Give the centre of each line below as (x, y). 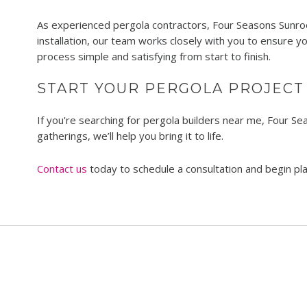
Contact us (62, 169)
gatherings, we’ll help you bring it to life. (130, 136)
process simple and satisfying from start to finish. (154, 57)
